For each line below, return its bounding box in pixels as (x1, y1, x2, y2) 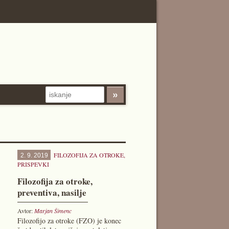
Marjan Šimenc (34, 207, 72, 215)
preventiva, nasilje (17, 186, 86, 199)
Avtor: (17, 207, 34, 215)
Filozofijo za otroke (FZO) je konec (17, 216, 121, 225)
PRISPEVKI (17, 160, 49, 168)
